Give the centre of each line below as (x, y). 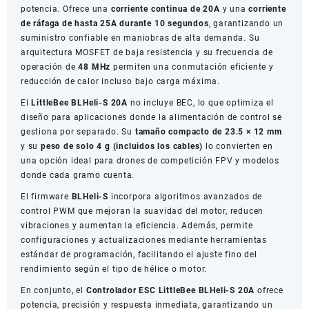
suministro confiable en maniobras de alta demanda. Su (140, 38)
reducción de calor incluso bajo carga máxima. (121, 81)
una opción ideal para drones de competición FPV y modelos (150, 160)
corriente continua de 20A (165, 9)
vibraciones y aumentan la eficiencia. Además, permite (137, 225)
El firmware (46, 196)
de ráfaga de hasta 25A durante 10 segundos (115, 23)
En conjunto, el (53, 290)
